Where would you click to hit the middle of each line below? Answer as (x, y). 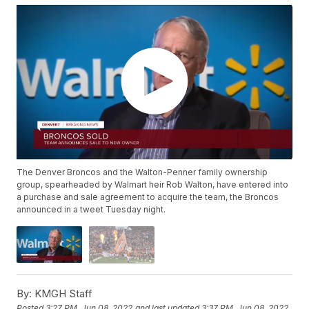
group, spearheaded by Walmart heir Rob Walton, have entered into (153, 185)
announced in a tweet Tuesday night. (91, 210)
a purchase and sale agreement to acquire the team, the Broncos (148, 197)
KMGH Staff (62, 293)
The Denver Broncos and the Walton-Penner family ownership (142, 172)
